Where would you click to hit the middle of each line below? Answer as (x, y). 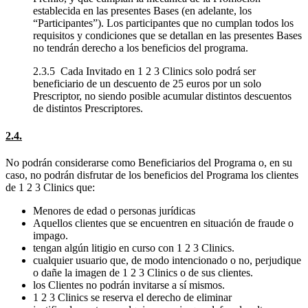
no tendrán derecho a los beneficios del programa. (141, 48)
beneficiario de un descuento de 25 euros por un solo (147, 84)
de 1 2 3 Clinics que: (50, 187)
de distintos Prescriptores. (88, 109)
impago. (51, 235)
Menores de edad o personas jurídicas (114, 210)
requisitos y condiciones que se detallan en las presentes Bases (167, 36)
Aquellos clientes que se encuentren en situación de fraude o (163, 223)
